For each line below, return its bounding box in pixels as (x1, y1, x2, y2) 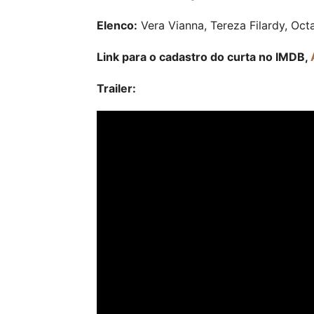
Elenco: (97, 18, 137, 32)
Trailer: (97, 81, 136, 95)
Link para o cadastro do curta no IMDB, (97, 50, 310, 64)
